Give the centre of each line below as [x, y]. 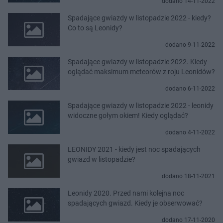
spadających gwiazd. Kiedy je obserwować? [135, 203]
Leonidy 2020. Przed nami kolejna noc [126, 193]
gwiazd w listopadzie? [102, 159]
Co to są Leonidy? [95, 28]
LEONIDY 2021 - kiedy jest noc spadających [134, 149]
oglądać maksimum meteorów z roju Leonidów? [141, 71]
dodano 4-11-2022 [190, 132]
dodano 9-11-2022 [190, 45]
